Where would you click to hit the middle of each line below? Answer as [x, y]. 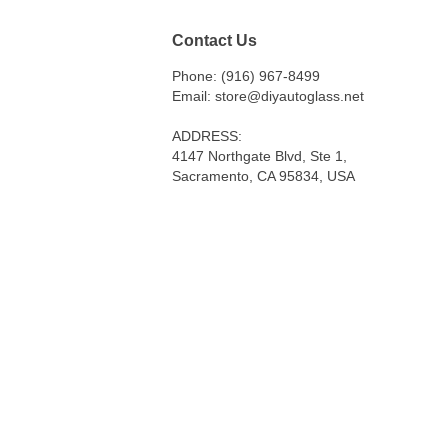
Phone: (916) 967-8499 [246, 76]
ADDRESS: [207, 136]
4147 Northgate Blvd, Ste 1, [259, 156]
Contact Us [214, 39]
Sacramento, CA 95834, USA [263, 176]
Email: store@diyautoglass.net [268, 96]
